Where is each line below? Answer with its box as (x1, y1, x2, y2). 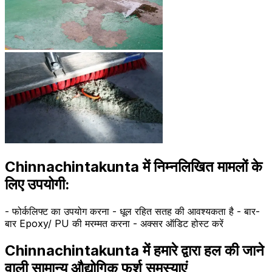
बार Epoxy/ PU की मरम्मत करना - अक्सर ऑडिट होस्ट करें (5, 217, 223, 229)
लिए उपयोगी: (5, 175, 70, 193)
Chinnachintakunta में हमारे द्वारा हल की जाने (5, 241, 264, 259)
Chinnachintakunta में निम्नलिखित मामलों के (5, 158, 262, 175)
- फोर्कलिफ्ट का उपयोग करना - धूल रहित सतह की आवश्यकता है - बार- (5, 205, 260, 217)
